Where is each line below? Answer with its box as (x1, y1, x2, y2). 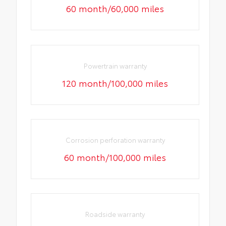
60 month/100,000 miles (64, 150, 166, 163)
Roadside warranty (85, 209, 145, 219)
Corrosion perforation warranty (65, 135, 165, 144)
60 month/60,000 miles (66, 2, 164, 15)
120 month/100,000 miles (62, 76, 168, 89)
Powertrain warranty (83, 61, 147, 70)
